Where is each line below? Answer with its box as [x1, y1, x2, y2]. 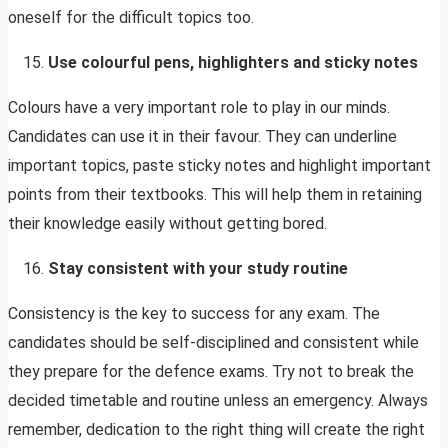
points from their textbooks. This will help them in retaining [8, 185, 422, 205]
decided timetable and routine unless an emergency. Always [8, 391, 428, 411]
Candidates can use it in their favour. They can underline [8, 127, 397, 147]
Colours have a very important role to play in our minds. [8, 98, 390, 118]
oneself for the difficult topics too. [8, 8, 254, 28]
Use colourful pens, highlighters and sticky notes [48, 53, 418, 73]
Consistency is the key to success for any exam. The [8, 304, 380, 324]
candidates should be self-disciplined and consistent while [8, 333, 419, 353]
